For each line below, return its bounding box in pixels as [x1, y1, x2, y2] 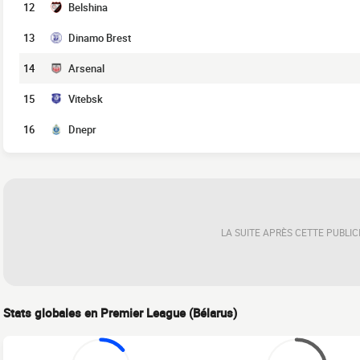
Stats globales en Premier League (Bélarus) [3, 305, 237, 321]
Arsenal [68, 61, 104, 76]
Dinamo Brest [68, 31, 131, 45]
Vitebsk [68, 92, 103, 106]
